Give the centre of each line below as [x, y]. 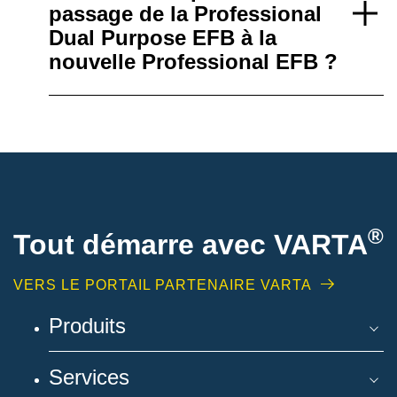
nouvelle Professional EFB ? [193, 61]
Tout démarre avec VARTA [191, 244]
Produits [87, 326]
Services [89, 378]
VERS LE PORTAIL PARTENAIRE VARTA [163, 284]
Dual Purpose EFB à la [163, 37]
